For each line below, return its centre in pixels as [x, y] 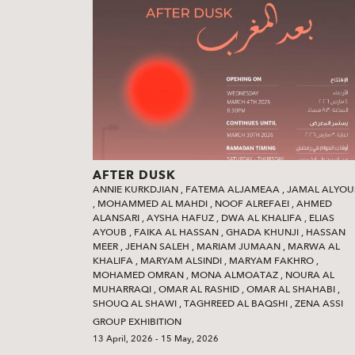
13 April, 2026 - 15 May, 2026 [156, 338]
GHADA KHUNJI [262, 232]
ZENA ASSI [319, 303]
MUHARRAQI [122, 289]
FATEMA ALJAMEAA [233, 189]
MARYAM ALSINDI [181, 260]
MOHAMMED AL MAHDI [153, 203]
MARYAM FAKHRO [271, 260]
